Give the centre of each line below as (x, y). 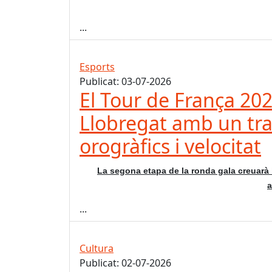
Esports (97, 67)
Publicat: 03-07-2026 (125, 82)
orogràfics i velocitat (170, 146)
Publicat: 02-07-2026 (125, 263)
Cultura (97, 249)
